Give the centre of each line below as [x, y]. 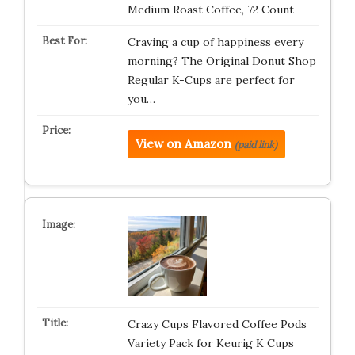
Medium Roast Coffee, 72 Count [210, 9]
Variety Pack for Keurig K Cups [210, 343]
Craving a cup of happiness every [215, 42]
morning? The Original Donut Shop [221, 61]
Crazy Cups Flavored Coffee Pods [217, 324]
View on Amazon [183, 143]
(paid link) [256, 144]
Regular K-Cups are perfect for [211, 80]
